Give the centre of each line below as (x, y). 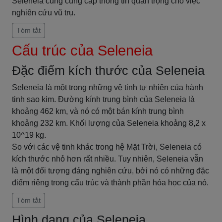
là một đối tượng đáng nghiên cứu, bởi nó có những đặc (111, 171)
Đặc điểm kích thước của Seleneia (108, 70)
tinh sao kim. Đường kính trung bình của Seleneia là (103, 99)
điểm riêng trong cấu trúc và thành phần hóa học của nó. (110, 183)
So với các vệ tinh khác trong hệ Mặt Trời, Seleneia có (107, 147)
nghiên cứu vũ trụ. (44, 13)
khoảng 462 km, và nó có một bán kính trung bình (98, 111)
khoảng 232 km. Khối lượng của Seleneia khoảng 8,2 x (109, 123)
